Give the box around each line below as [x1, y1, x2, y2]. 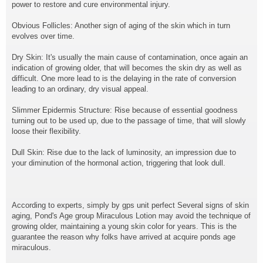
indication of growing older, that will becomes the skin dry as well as [12, 63, 242, 72]
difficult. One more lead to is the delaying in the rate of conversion [12, 74, 236, 83]
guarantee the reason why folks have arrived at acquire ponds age [12, 232, 235, 241]
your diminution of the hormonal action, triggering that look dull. [12, 159, 225, 167]
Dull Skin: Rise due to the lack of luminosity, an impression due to [12, 148, 236, 157]
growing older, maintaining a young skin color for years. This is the [12, 222, 237, 231]
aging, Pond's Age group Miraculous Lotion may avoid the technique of [12, 211, 251, 220]
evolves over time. [12, 32, 75, 41]
